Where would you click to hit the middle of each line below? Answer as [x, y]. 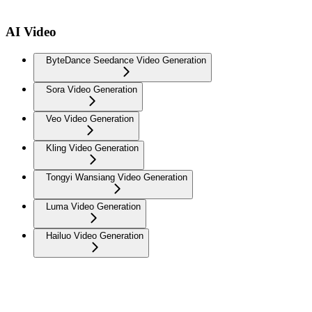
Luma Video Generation [93, 206]
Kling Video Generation [92, 148]
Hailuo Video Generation [95, 236]
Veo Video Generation [90, 119]
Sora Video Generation [92, 89]
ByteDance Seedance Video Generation [126, 60]
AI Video [31, 32]
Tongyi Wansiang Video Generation [117, 177]
